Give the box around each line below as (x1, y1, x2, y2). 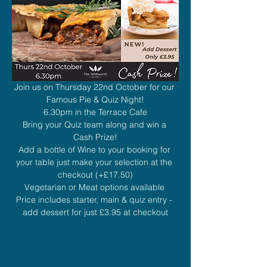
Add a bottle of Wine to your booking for (18, 144, 173, 156)
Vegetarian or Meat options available (24, 182, 167, 193)
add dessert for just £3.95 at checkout (23, 207, 168, 218)
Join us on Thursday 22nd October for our (14, 82, 177, 93)
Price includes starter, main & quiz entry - (16, 194, 175, 206)
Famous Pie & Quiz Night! (46, 94, 144, 105)
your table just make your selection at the (16, 157, 175, 168)
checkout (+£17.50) (58, 169, 133, 181)
